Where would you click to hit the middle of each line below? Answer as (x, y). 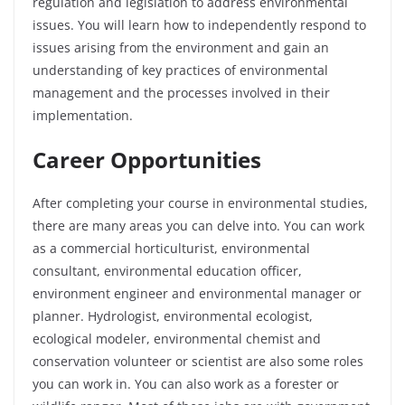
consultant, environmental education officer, (167, 271)
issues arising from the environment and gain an (181, 48)
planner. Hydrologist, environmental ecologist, (173, 316)
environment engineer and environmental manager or (197, 294)
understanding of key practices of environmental (180, 71)
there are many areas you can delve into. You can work (198, 226)
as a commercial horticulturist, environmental (171, 249)
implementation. (85, 116)
